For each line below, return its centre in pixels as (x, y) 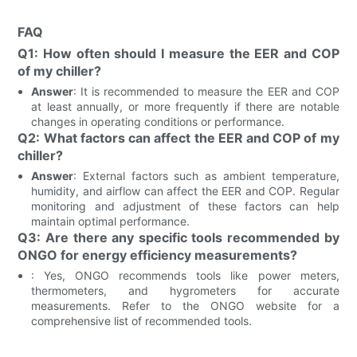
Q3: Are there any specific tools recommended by (178, 237)
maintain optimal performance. (111, 221)
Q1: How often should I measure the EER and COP (178, 53)
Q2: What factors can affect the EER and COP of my (178, 137)
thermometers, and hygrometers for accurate (185, 290)
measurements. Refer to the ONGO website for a (185, 305)
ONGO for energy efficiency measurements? (158, 255)
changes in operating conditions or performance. (158, 121)
